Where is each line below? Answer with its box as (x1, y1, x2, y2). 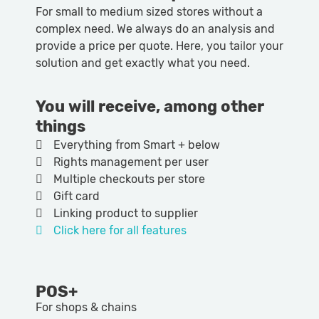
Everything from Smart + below (53, 137, 220, 152)
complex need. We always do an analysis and (36, 22, 275, 36)
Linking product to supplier (53, 206, 198, 220)
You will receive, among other (36, 96, 264, 116)
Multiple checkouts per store (53, 172, 205, 186)
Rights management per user (53, 155, 209, 169)
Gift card (53, 189, 100, 203)
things (36, 116, 85, 136)
